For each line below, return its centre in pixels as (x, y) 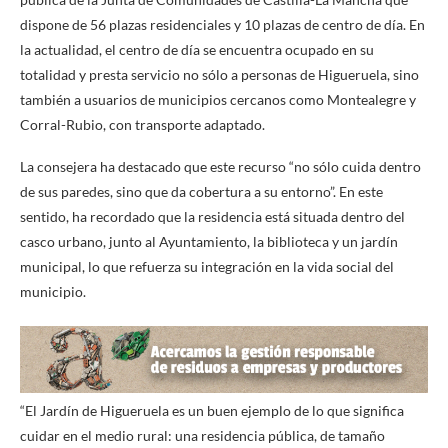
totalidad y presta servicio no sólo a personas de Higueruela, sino (219, 74)
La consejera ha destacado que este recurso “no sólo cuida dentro (220, 166)
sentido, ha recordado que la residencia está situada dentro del (212, 216)
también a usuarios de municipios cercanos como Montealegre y (218, 99)
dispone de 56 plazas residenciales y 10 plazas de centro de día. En (222, 24)
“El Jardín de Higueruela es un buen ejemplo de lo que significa (212, 410)
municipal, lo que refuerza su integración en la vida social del (207, 266)
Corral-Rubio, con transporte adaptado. (142, 124)
